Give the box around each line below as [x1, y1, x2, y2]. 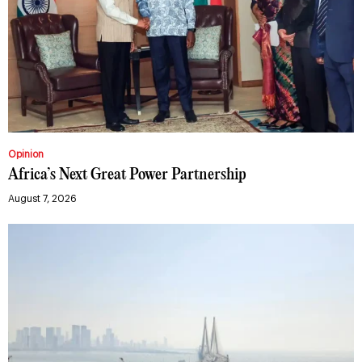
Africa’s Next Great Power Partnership [8, 166, 246, 183]
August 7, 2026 [8, 193, 77, 204]
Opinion [8, 149, 44, 159]
